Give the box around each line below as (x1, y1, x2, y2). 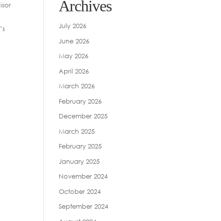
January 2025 (59, 157, 100, 165)
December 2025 (59, 112, 108, 120)
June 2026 (59, 37, 90, 45)
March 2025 (59, 127, 95, 135)
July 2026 (59, 22, 87, 30)
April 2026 (59, 67, 89, 75)
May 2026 (59, 52, 89, 60)
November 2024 (59, 172, 108, 180)
